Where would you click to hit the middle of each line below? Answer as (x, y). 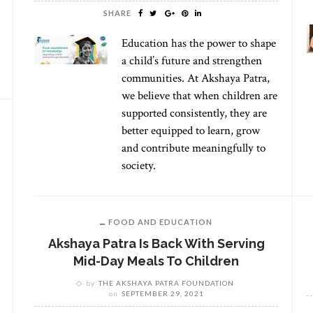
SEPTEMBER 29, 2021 (162, 293)
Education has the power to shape (199, 43)
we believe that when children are (199, 96)
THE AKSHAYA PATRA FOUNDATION (166, 283)
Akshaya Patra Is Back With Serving (156, 243)
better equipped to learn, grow (191, 131)
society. (139, 166)
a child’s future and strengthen (192, 61)
